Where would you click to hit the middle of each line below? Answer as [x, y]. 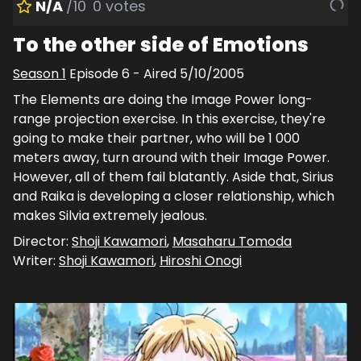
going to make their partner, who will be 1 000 [156, 138]
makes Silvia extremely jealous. [110, 215]
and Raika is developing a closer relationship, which [174, 196]
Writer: [36, 260]
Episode [95, 73]
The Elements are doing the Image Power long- [163, 99]
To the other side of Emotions [161, 44]
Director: [42, 241]
